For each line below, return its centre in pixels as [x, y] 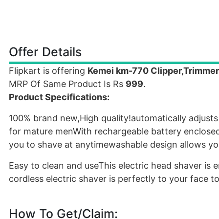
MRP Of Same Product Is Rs [67, 84]
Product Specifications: [59, 97]
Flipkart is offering [48, 71]
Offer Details [45, 52]
